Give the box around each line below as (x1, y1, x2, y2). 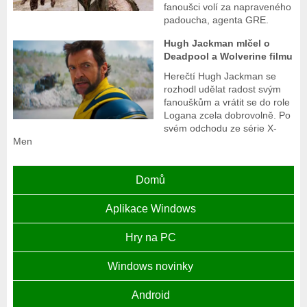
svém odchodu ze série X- (164, 123, 278, 134)
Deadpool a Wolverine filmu (164, 51, 293, 62)
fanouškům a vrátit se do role (164, 97, 291, 108)
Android (131, 289, 170, 302)
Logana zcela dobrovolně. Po (164, 110, 291, 121)
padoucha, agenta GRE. (164, 14, 269, 26)
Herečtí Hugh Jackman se (164, 71, 277, 82)
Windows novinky (108, 260, 194, 273)
